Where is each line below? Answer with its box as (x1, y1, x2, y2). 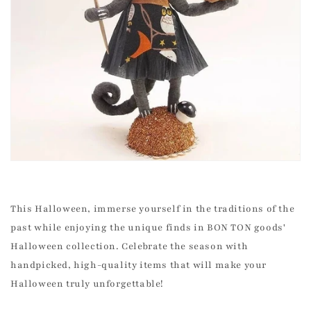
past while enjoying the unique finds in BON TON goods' (10, 221, 286, 235)
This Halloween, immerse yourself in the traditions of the (10, 203, 295, 216)
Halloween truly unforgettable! (10, 278, 165, 291)
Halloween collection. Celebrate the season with (10, 240, 249, 253)
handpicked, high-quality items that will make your (10, 259, 267, 272)
